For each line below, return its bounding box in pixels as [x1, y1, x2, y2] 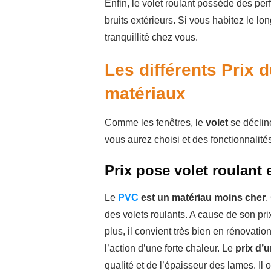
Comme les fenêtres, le [105, 117, 203, 128]
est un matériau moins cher [139, 192, 266, 203]
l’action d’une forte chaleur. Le [105, 243, 235, 254]
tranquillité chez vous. [105, 32, 198, 43]
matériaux [105, 84, 186, 103]
